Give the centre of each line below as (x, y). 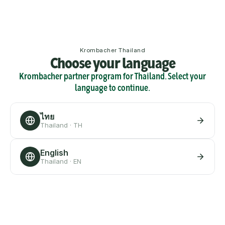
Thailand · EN (61, 161)
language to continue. (113, 88)
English (54, 153)
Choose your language (113, 63)
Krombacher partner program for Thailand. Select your (113, 77)
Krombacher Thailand (113, 50)
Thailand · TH (61, 125)
